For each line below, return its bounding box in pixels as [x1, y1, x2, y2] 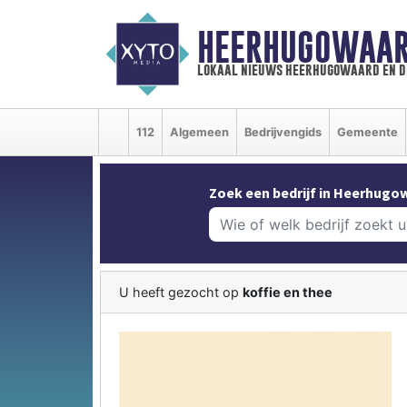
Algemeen [170, 124, 229, 139]
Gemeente [337, 124, 398, 139]
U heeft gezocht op [119, 283, 243, 300]
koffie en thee [243, 283, 333, 300]
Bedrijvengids [244, 124, 322, 139]
